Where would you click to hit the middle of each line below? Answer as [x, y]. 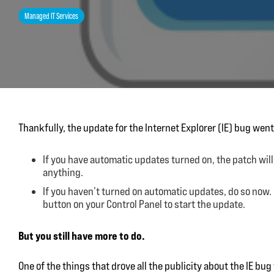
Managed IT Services [51, 16]
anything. [63, 172]
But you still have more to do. [83, 235]
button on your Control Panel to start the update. [144, 204]
